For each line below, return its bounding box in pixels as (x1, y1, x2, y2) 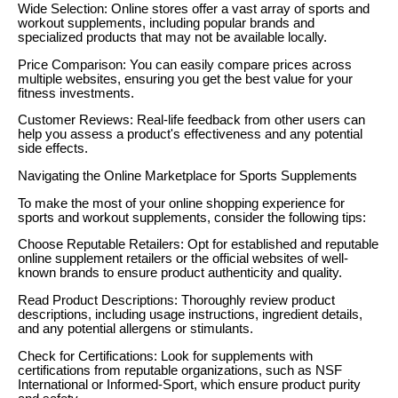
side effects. (18, 141, 88, 156)
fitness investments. (18, 85, 134, 100)
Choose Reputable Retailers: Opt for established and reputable (18, 237, 378, 252)
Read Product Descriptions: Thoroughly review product (18, 292, 335, 307)
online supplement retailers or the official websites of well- (18, 251, 348, 267)
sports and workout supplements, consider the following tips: (18, 210, 366, 225)
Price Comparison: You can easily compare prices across (18, 57, 352, 72)
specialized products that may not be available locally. (18, 29, 327, 44)
